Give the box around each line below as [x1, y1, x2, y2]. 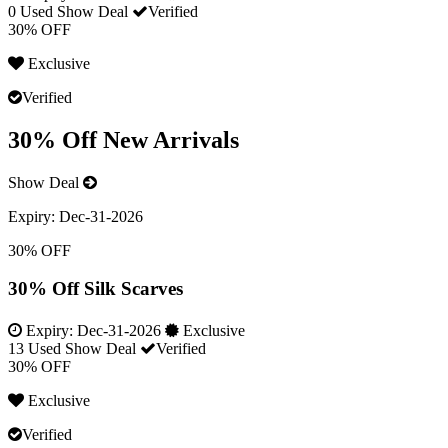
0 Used [8, 2, 53, 20]
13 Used [8, 339, 61, 357]
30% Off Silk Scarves [8, 278, 183, 300]
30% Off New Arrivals [8, 126, 239, 153]
